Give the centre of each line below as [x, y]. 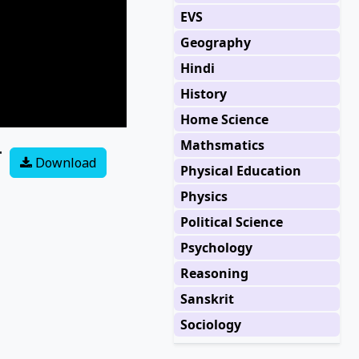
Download [64, 163]
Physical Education [240, 171]
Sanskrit [207, 299]
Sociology [210, 325]
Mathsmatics [222, 145]
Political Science [231, 222]
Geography [215, 42]
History [203, 94]
